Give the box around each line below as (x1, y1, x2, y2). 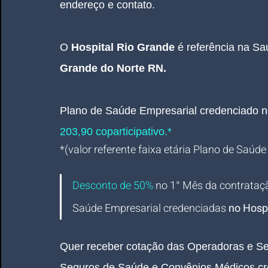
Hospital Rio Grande (71, 41, 175, 53)
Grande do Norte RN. (60, 62, 166, 74)
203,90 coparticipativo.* (60, 126, 172, 138)
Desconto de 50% (72, 178, 153, 194)
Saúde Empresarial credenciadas (72, 200, 229, 217)
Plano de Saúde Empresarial (60, 105, 197, 117)
